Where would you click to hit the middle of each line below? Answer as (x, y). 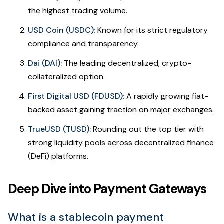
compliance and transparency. (83, 44)
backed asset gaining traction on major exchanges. (121, 110)
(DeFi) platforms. (58, 156)
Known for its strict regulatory (152, 30)
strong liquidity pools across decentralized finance (121, 143)
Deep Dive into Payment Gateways (107, 189)
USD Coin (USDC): (62, 30)
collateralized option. (66, 77)
